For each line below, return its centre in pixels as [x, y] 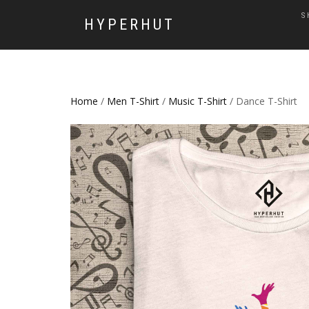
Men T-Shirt [133, 101]
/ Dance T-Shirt [262, 101]
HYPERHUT [130, 24]
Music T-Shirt [198, 101]
